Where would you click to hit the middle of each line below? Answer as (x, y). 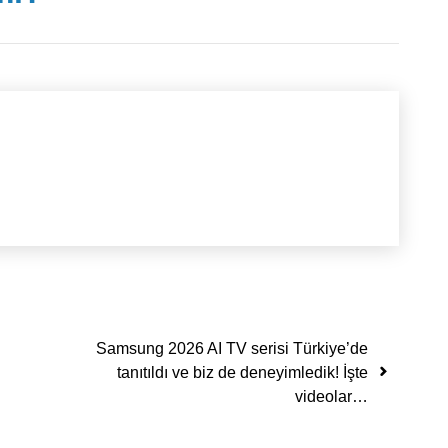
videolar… (331, 397)
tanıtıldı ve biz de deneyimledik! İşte (242, 373)
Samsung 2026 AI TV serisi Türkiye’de (232, 349)
